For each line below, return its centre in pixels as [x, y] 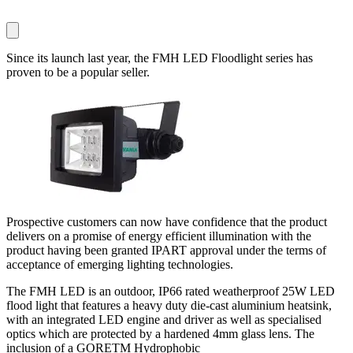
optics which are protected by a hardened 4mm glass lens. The [160, 333]
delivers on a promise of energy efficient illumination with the [159, 236]
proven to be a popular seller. [78, 72]
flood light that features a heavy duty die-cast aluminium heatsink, [169, 305]
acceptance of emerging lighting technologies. [120, 264]
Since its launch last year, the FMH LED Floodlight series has [160, 58]
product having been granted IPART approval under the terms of [166, 250]
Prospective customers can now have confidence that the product [167, 221]
